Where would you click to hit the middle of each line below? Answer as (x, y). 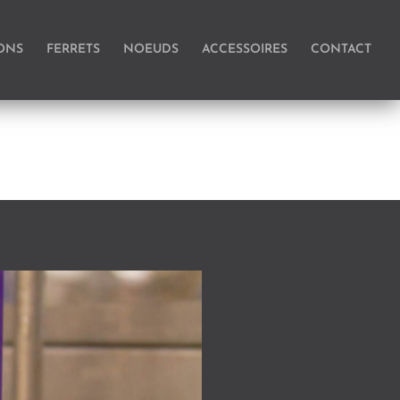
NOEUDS (151, 50)
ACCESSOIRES (245, 50)
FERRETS (73, 50)
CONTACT (341, 50)
